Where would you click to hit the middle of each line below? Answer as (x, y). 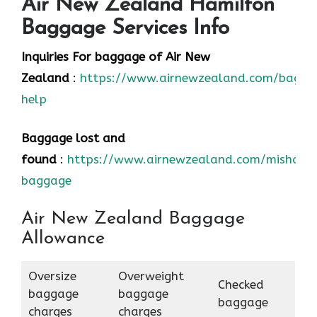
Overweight (151, 276)
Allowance (63, 238)
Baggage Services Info (125, 28)
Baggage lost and (73, 138)
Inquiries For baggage (83, 56)
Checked (241, 284)
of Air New (179, 56)
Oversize (52, 276)
